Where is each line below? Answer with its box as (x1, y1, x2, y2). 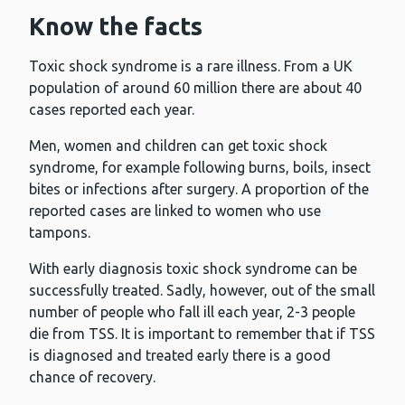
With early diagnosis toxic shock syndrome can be (29, 260, 357, 278)
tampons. (29, 224, 90, 241)
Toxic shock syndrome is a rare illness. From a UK (29, 58, 353, 75)
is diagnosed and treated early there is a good (29, 347, 331, 364)
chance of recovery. (29, 369, 155, 386)
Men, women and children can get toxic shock (29, 137, 327, 155)
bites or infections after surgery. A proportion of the (29, 181, 369, 198)
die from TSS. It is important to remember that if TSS (29, 325, 375, 343)
